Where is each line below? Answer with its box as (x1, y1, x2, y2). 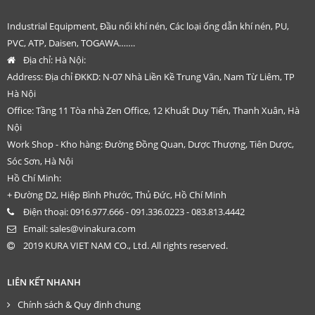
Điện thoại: (21, 205, 70, 218)
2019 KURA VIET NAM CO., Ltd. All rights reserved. (23, 238, 228, 252)
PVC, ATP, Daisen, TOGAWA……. (7, 36, 135, 49)
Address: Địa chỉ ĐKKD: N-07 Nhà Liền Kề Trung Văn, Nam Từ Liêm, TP (7, 70, 295, 83)
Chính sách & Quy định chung (18, 297, 141, 311)
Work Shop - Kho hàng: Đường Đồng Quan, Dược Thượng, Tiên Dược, (7, 137, 294, 150)
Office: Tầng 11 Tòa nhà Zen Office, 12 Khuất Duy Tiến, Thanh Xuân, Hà (7, 103, 300, 117)
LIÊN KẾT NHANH (7, 275, 81, 288)
